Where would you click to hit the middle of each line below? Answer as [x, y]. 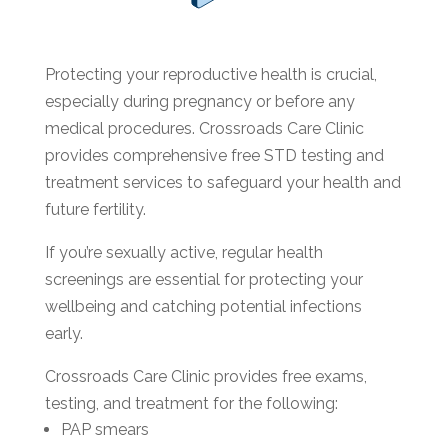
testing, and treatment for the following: [193, 403]
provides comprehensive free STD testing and [214, 155]
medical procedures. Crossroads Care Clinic [204, 128]
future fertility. [95, 209]
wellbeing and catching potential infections [203, 306]
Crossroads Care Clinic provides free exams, [205, 376]
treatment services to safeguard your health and [222, 182]
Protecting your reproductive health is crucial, [210, 74]
